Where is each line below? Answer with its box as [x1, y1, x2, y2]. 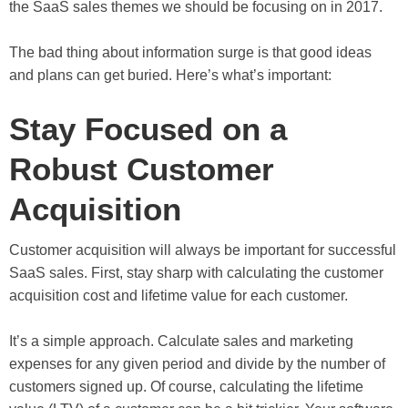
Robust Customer [9, 150, 274, 187]
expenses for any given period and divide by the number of [9, 355, 385, 372]
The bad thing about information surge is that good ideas [9, 44, 372, 60]
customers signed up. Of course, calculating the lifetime [9, 378, 363, 394]
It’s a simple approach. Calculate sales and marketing [9, 332, 353, 349]
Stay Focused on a [9, 110, 287, 147]
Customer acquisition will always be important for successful [9, 241, 396, 258]
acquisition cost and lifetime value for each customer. [9, 287, 348, 303]
